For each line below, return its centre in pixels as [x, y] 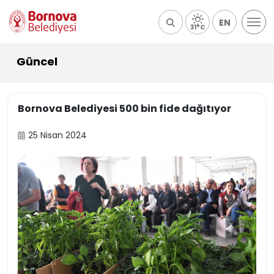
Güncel [37, 61]
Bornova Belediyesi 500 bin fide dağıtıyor [124, 109]
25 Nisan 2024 [58, 135]
